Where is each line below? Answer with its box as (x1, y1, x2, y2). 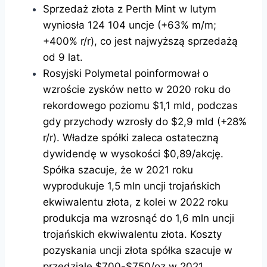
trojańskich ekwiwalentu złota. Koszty (43, 228, 222, 240)
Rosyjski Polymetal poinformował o (43, 67, 209, 79)
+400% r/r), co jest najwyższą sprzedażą (43, 35, 238, 47)
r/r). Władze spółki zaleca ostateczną (43, 131, 219, 144)
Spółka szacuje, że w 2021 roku (43, 163, 193, 176)
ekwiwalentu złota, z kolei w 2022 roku (43, 195, 228, 208)
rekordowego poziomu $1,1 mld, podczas (43, 99, 238, 111)
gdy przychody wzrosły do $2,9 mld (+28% (43, 115, 247, 128)
